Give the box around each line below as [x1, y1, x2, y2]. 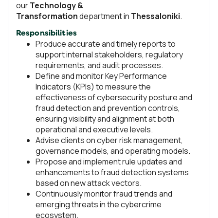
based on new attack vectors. [36, 178, 142, 188]
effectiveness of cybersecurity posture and [36, 92, 192, 103]
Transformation [16, 11, 78, 21]
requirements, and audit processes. [36, 60, 163, 71]
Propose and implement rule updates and [36, 156, 182, 167]
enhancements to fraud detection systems [36, 167, 189, 178]
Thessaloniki [131, 11, 180, 21]
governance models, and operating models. [36, 145, 190, 156]
